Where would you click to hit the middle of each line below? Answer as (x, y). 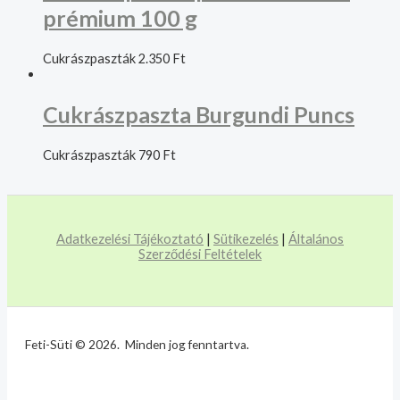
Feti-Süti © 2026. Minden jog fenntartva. (137, 344)
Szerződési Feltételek (200, 254)
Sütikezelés (246, 239)
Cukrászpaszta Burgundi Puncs (199, 114)
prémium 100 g (120, 18)
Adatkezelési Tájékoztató (130, 239)
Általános (316, 239)
